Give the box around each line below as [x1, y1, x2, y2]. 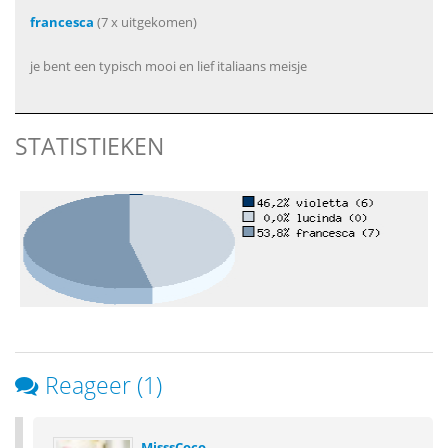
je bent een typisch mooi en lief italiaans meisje [30, 57, 307, 75]
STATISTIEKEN [15, 130, 164, 162]
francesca [30, 13, 94, 31]
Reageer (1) [45, 369, 162, 401]
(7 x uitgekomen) [94, 13, 197, 31]
